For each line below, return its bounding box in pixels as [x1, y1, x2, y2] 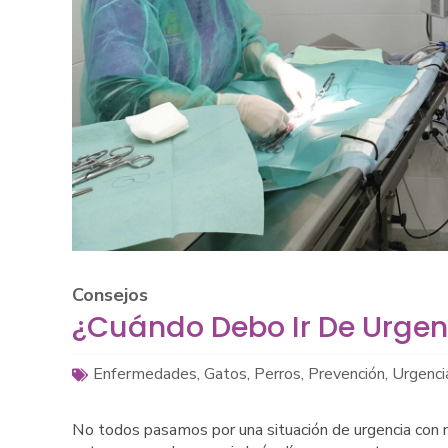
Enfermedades [93, 363, 197, 386]
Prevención [308, 363, 385, 386]
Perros [254, 363, 301, 386]
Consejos [72, 283, 148, 308]
